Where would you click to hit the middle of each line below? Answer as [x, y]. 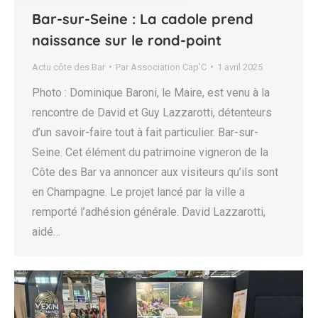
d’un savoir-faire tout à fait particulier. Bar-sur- [145, 132]
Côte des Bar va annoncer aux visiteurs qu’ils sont [155, 172]
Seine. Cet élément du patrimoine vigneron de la [150, 152]
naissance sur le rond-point [127, 40]
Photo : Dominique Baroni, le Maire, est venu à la [151, 92]
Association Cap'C [169, 67]
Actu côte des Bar [68, 67]
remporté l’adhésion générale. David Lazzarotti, [149, 212]
